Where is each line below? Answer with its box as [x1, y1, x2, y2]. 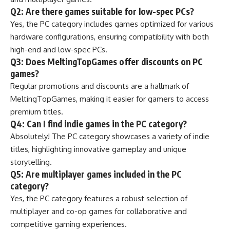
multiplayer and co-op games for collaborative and [10, 206, 187, 216]
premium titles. [10, 107, 63, 117]
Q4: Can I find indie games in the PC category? [10, 118, 187, 129]
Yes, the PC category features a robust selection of [10, 194, 187, 203]
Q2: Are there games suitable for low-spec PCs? [10, 6, 194, 17]
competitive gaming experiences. [10, 219, 127, 229]
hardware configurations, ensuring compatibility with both [10, 32, 209, 42]
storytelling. [10, 157, 52, 167]
